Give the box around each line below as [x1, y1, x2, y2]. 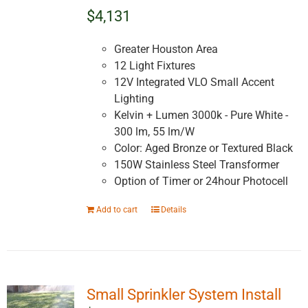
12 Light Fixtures [113, 59, 198, 73]
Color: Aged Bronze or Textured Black [113, 142, 293, 155]
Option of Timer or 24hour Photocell [113, 175, 288, 188]
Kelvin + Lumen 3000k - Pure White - [113, 109, 288, 122]
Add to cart [96, 205, 137, 215]
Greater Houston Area [113, 43, 218, 56]
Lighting [113, 92, 154, 106]
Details [160, 205, 186, 215]
